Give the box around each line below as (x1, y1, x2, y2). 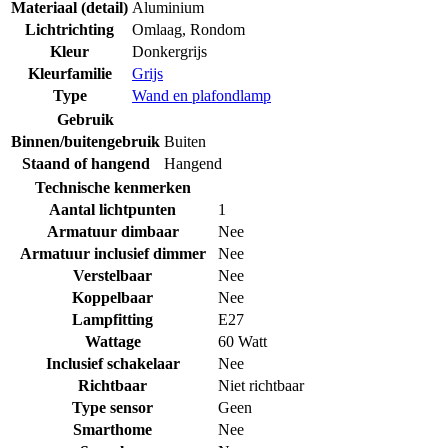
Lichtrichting (25, 20, 114, 38)
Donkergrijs (132, 42, 207, 60)
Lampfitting (72, 310, 153, 328)
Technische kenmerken (34, 178, 191, 196)
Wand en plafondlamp (132, 86, 271, 104)
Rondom (190, 20, 245, 38)
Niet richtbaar (218, 376, 304, 394)
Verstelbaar (73, 266, 152, 284)
